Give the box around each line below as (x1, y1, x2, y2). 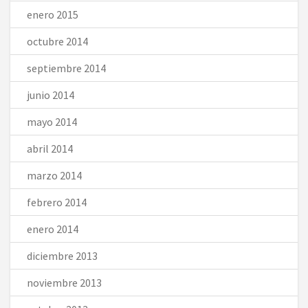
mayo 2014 (27, 114, 77, 129)
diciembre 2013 (27, 248, 98, 263)
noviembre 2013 (27, 275, 102, 289)
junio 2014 (27, 87, 74, 102)
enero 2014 (27, 221, 78, 236)
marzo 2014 (27, 168, 82, 182)
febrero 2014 (27, 195, 87, 209)
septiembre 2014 (27, 60, 106, 75)
